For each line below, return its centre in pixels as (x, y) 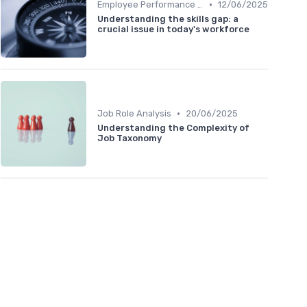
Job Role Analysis (134, 114)
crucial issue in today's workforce (173, 29)
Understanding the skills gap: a (168, 19)
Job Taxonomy (130, 138)
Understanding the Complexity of (173, 128)
